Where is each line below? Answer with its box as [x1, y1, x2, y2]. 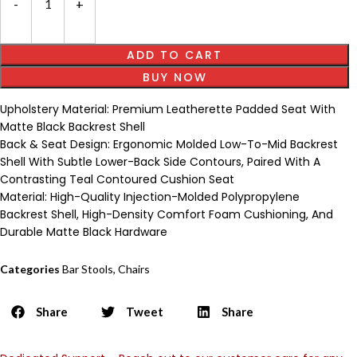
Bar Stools [62, 261, 113, 276]
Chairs [118, 261, 150, 276]
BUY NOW [142, 69, 207, 85]
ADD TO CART [127, 46, 222, 63]
